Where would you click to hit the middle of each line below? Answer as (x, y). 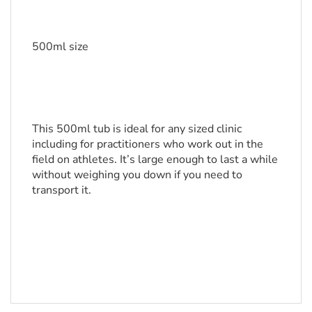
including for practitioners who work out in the (148, 145)
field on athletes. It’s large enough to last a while (155, 160)
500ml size (60, 47)
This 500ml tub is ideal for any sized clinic (137, 129)
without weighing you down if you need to (137, 175)
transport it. (62, 190)
